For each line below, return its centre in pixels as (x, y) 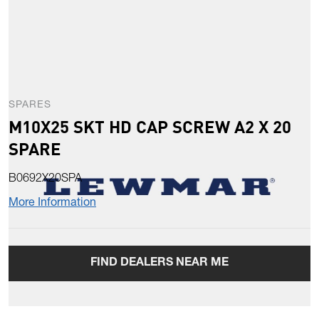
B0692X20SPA (45, 180)
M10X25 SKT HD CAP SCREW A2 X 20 (150, 127)
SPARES (30, 106)
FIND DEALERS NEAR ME (159, 264)
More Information (52, 204)
